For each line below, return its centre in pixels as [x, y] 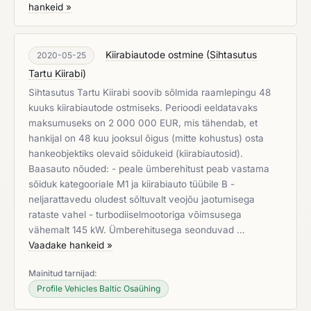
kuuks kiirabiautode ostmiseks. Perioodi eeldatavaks [143, 108]
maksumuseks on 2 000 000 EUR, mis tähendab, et [143, 123]
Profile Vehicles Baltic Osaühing [99, 288]
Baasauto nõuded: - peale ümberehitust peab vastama [149, 169]
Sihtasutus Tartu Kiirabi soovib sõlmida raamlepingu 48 [150, 92]
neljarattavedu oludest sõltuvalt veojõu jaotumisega [142, 199]
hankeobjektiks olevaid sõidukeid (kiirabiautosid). [136, 153]
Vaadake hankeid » [70, 245]
